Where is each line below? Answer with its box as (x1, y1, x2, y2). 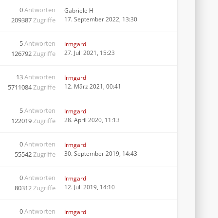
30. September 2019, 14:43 (64, 149, 137, 158)
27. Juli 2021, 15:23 (64, 49, 115, 57)
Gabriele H (64, 6, 93, 15)
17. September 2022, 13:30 (64, 15, 137, 23)
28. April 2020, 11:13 (64, 116, 120, 124)
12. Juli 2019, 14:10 (64, 183, 115, 191)
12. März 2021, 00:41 (64, 82, 121, 91)
